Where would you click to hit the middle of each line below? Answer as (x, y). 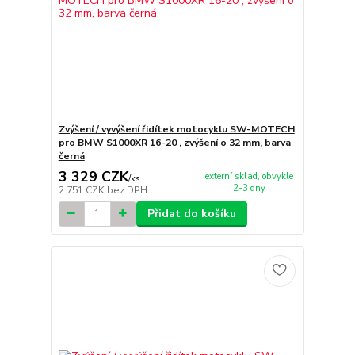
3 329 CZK (93, 176)
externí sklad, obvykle (249, 176)
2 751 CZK (82, 190)
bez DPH (127, 190)
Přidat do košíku (191, 213)
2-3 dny (249, 188)
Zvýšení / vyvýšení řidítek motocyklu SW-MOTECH (176, 130)
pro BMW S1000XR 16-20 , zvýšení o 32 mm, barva (174, 143)
